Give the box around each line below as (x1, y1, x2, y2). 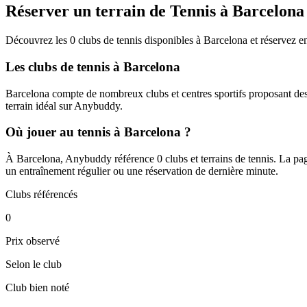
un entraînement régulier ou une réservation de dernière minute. (5, 165, 278, 177)
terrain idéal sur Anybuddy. (5, 99, 123, 112)
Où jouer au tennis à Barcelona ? (5, 125, 191, 140)
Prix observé (5, 235, 60, 247)
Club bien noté (5, 282, 69, 294)
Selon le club (5, 258, 62, 271)
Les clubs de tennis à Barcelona (5, 60, 180, 74)
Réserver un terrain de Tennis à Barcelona (5, 2, 304, 21)
